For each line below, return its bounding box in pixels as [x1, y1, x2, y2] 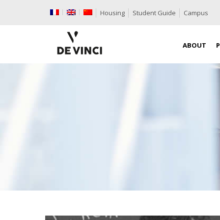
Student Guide [133, 8, 176, 17]
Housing [100, 8, 125, 17]
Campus [184, 8, 208, 17]
